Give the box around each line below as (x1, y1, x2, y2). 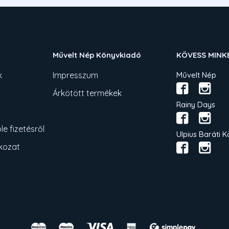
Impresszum (53, 70, 99, 81)
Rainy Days (176, 100, 215, 110)
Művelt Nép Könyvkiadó (53, 50, 142, 60)
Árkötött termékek (53, 88, 122, 99)
